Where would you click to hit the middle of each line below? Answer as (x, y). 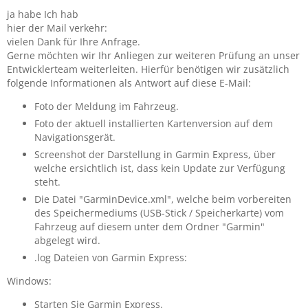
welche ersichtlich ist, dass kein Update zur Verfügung (160, 168)
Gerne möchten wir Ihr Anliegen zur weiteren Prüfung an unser (153, 55)
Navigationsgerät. (75, 137)
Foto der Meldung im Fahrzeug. (107, 106)
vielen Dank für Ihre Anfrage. (74, 42)
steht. (47, 182)
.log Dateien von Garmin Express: (111, 257)
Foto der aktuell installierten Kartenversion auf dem (154, 123)
